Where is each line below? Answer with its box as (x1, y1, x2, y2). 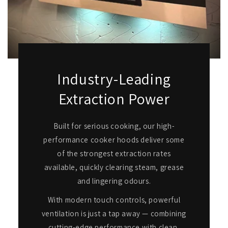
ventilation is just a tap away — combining (41, 209, 187, 219)
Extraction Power (58, 89, 170, 109)
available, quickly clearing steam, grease (44, 162, 184, 173)
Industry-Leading (57, 69, 171, 90)
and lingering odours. (77, 176, 151, 186)
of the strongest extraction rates (57, 149, 171, 159)
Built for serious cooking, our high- (53, 121, 175, 131)
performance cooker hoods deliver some (43, 135, 185, 145)
